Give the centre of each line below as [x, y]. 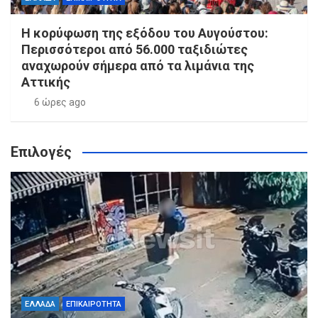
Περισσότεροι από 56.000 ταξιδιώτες [135, 50]
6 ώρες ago [60, 103]
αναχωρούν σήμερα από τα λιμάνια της [138, 66]
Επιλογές [41, 152]
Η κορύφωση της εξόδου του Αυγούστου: [145, 33]
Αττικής [46, 82]
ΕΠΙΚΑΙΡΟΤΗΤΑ [94, 305]
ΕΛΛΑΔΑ [40, 305]
